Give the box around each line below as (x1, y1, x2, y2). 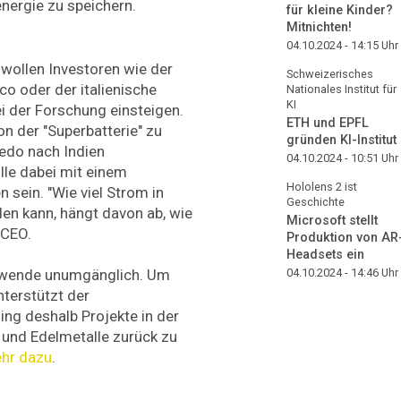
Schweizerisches (286, 67, 373, 81)
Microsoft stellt (286, 212, 378, 228)
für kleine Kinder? (286, 3, 393, 19)
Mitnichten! (286, 20, 352, 36)
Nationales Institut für (286, 82, 397, 96)
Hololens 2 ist (286, 179, 357, 193)
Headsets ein (286, 246, 364, 262)
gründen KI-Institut (286, 132, 397, 148)
